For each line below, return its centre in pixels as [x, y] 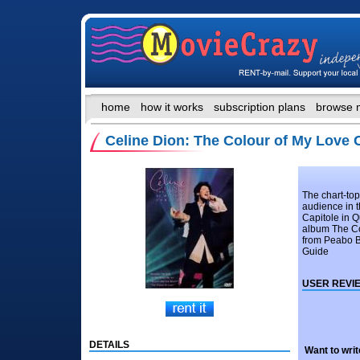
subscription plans [260, 107]
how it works [172, 107]
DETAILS [109, 345]
